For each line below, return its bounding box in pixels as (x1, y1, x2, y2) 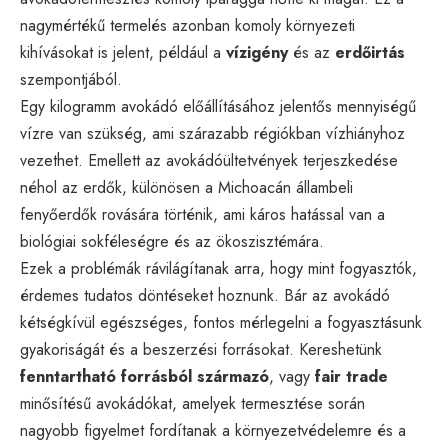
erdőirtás (335, 40, 405, 64)
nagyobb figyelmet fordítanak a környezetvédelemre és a (20, 418, 406, 442)
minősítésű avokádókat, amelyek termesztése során (20, 391, 365, 415)
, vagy (269, 364, 315, 388)
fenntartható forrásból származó (20, 364, 269, 388)
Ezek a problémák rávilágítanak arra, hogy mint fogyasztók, (20, 256, 417, 280)
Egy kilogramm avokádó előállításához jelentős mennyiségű (20, 94, 416, 118)
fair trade (315, 364, 388, 388)
